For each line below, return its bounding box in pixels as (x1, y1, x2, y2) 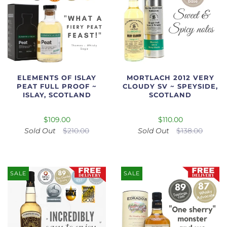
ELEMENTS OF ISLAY (17, 74, 96, 82)
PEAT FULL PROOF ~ (17, 83, 97, 91)
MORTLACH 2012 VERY (126, 74, 214, 82)
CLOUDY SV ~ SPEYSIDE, (123, 83, 218, 91)
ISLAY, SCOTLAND (22, 91, 91, 99)
